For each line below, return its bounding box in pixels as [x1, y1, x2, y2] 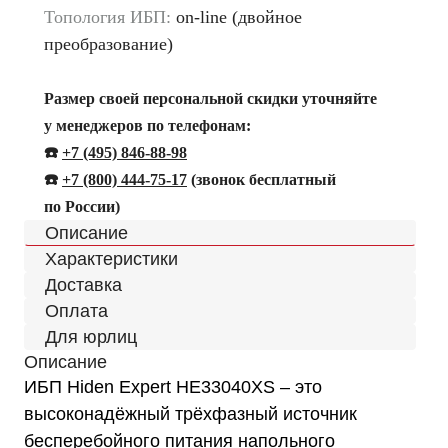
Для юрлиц [45, 327, 137, 347]
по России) [44, 198, 120, 215]
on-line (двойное [171, 7, 302, 27]
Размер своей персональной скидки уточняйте [44, 90, 377, 107]
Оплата [45, 301, 108, 321]
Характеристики [45, 249, 178, 269]
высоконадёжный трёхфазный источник [24, 404, 357, 424]
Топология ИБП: [44, 7, 171, 27]
